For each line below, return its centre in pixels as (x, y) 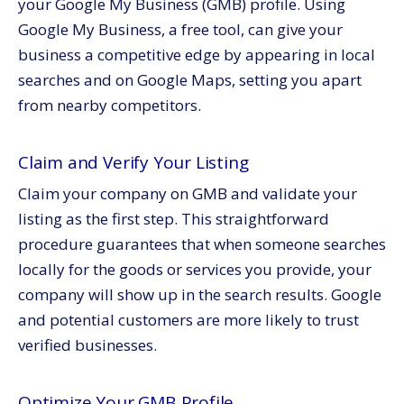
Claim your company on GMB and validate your (188, 193)
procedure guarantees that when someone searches (202, 244)
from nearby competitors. (110, 105)
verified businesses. (87, 345)
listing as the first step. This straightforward (174, 219)
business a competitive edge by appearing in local (197, 54)
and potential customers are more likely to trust (188, 320)
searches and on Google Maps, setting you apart (190, 79)
